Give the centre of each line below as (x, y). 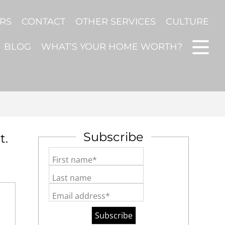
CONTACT (43, 22)
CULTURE (187, 22)
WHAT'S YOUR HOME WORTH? (112, 46)
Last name (72, 178)
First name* (75, 160)
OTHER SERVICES (116, 22)
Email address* (81, 196)
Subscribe (114, 137)
